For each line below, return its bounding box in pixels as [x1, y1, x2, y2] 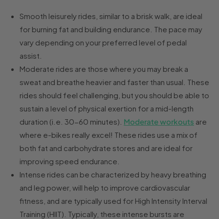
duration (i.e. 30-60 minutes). [20, 117, 122, 127]
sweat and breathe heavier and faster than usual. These [20, 77, 209, 87]
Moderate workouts [124, 117, 194, 127]
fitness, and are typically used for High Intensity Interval [20, 196, 207, 206]
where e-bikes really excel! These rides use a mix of [20, 130, 197, 140]
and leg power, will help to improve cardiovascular [20, 183, 190, 193]
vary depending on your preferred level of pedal [20, 38, 187, 47]
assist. [20, 51, 42, 61]
